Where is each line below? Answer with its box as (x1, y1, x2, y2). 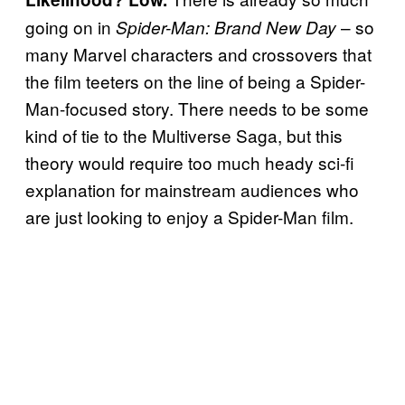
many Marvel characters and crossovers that (25, 42, 372, 67)
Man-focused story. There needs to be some (25, 96, 369, 121)
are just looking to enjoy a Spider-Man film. (25, 204, 353, 230)
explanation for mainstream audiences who (25, 177, 359, 202)
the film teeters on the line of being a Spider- (25, 69, 365, 94)
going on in (25, 14, 116, 40)
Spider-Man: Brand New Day (116, 15, 336, 40)
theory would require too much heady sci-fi (25, 150, 354, 175)
